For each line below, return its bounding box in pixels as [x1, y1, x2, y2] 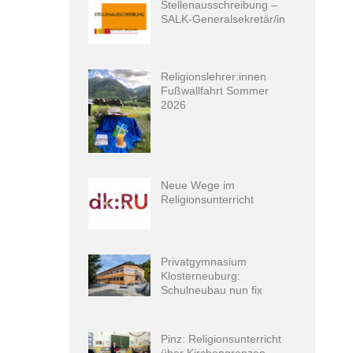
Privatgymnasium [161, 255, 247, 269]
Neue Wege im [161, 178, 236, 191]
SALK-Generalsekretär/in [161, 13, 286, 25]
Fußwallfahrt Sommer [161, 84, 269, 98]
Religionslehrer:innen [161, 70, 267, 84]
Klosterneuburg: [161, 269, 241, 283]
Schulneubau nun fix [161, 284, 263, 297]
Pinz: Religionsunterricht [161, 332, 282, 345]
